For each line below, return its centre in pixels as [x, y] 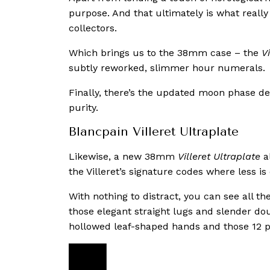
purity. [83, 108]
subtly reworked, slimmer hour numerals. [167, 68]
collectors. [93, 28]
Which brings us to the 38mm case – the [165, 53]
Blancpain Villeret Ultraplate [154, 132]
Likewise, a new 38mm [123, 157]
